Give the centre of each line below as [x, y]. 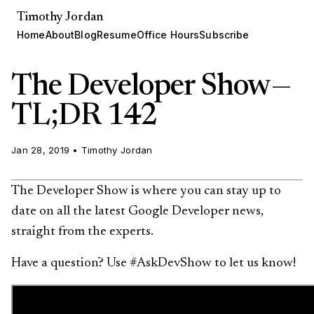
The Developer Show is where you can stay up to [146, 191]
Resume [116, 35]
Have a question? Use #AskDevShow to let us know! [153, 263]
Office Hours [168, 35]
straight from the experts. [82, 232]
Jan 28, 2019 [42, 150]
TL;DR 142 [84, 117]
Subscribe [224, 35]
